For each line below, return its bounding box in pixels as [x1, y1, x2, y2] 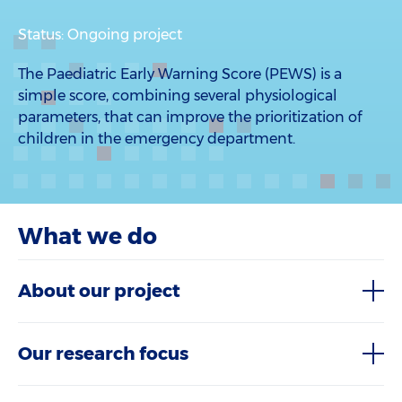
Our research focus [18, 343, 188, 364]
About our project [18, 280, 180, 301]
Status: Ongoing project [18, 26, 182, 43]
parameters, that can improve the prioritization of [18, 109, 362, 126]
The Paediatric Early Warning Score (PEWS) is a [18, 66, 342, 83]
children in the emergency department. [18, 130, 295, 147]
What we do [18, 223, 157, 249]
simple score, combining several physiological [18, 87, 337, 104]
